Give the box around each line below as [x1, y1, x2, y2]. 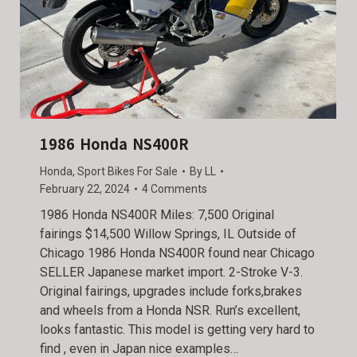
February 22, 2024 [40, 182, 130, 195]
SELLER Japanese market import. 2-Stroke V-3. [40, 264, 303, 280]
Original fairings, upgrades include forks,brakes [40, 283, 302, 299]
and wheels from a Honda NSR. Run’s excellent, [40, 302, 300, 318]
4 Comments [142, 182, 207, 195]
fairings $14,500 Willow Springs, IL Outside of [40, 226, 296, 241]
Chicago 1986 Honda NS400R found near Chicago [40, 245, 315, 261]
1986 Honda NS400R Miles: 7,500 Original [40, 206, 274, 222]
